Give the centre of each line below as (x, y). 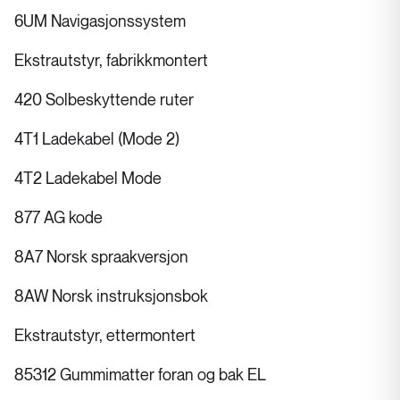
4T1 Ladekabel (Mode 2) (97, 140)
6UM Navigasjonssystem (100, 22)
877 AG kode (58, 219)
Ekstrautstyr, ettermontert (105, 337)
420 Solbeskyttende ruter (104, 101)
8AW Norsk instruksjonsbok (111, 297)
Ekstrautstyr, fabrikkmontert (111, 62)
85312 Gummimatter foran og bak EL (140, 376)
